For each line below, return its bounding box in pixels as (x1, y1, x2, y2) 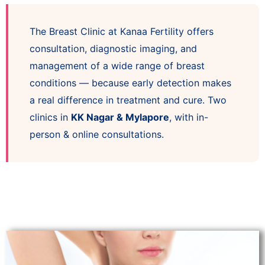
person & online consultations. (30, 128, 164, 140)
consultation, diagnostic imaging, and (30, 42, 197, 54)
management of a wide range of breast (30, 59, 205, 72)
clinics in (30, 111, 71, 123)
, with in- (169, 111, 208, 123)
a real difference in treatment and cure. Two (30, 93, 227, 106)
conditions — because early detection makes (30, 76, 231, 89)
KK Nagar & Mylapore (71, 111, 169, 123)
